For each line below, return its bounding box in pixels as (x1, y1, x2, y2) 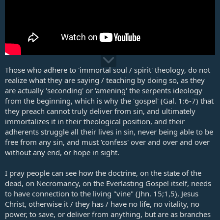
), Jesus (175, 189, 198, 199)
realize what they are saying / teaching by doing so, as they (5, 75, 205, 85)
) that (196, 96, 214, 106)
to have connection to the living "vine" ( (5, 189, 138, 199)
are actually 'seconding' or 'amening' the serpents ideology (5, 85, 202, 96)
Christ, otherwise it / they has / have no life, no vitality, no (5, 199, 199, 209)
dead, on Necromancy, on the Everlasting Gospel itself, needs (5, 178, 211, 189)
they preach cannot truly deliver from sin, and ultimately (5, 106, 195, 116)
